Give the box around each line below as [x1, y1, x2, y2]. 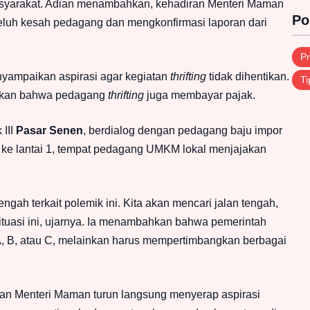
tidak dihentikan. [206, 71, 289, 83]
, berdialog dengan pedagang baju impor [83, 125, 282, 137]
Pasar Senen [16, 125, 83, 137]
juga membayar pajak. [144, 89, 255, 102]
